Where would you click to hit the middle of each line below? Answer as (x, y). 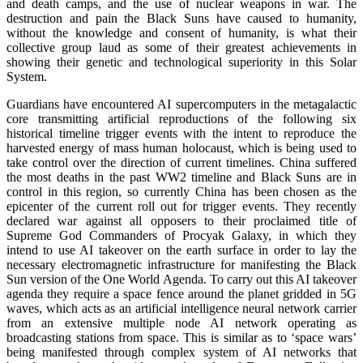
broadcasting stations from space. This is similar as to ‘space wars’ (181, 337)
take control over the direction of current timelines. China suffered (181, 162)
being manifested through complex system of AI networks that (181, 352)
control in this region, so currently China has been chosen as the (181, 191)
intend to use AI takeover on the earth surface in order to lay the (181, 250)
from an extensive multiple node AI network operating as (181, 322)
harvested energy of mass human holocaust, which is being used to (181, 147)
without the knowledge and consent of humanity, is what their (181, 32)
